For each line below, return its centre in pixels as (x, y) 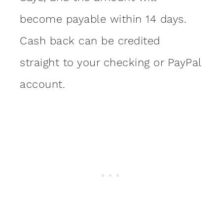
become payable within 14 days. (105, 19)
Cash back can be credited (90, 41)
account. (42, 84)
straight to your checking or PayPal (110, 63)
